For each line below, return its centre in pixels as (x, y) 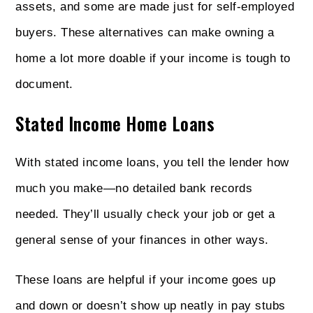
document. (44, 84)
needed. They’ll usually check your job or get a (145, 214)
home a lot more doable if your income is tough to (153, 58)
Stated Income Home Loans (115, 123)
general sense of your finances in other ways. (142, 240)
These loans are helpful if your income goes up (146, 279)
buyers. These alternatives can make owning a (145, 32)
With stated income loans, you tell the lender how (152, 162)
